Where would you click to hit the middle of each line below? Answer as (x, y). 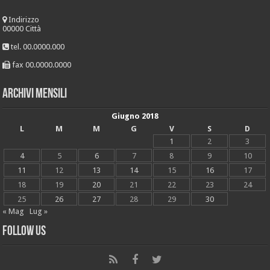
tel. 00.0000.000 (37, 47)
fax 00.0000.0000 (41, 65)
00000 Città (22, 29)
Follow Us (24, 232)
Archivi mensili (35, 95)
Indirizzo (23, 20)
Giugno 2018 (135, 116)
